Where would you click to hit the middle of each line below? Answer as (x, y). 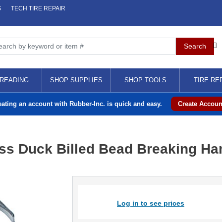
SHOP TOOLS (145, 80)
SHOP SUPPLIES (76, 80)
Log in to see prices (150, 203)
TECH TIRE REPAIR (38, 8)
